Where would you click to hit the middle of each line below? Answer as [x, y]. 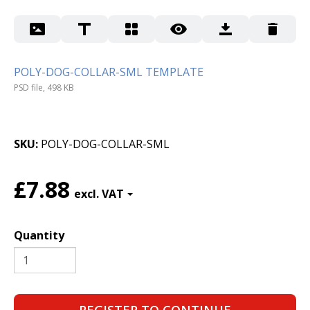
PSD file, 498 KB [44, 88]
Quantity [39, 236]
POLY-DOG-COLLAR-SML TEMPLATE [109, 72]
